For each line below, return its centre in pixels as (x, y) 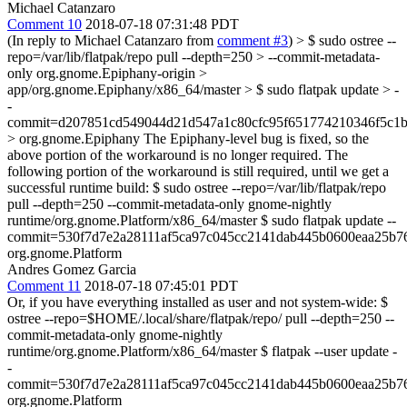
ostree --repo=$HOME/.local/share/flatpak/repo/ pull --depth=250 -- (201, 318)
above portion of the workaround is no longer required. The (178, 155)
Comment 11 (44, 286)
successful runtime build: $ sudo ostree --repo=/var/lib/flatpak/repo (197, 188)
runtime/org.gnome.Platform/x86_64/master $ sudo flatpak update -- (202, 220)
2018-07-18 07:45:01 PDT (161, 286)
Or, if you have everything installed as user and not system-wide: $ (198, 302)
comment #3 (253, 40)
